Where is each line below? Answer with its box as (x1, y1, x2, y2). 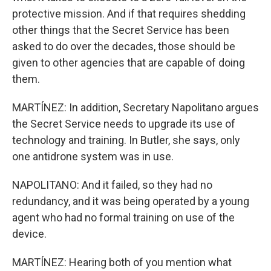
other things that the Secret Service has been (12, 24, 229, 36)
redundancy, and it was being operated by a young (12, 195, 249, 207)
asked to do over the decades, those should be (12, 40, 235, 53)
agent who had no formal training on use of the (12, 211, 235, 224)
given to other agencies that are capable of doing (12, 56, 245, 69)
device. (12, 227, 47, 240)
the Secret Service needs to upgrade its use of (12, 117, 235, 130)
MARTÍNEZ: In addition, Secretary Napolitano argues (12, 101, 259, 114)
